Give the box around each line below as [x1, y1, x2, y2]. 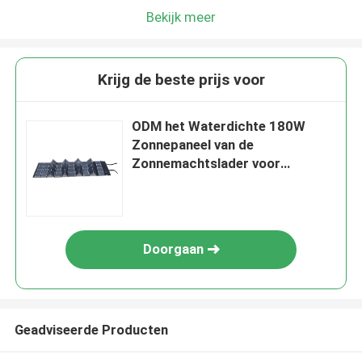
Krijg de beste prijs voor [97, 70, 265, 90]
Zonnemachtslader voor [132, 155, 281, 172]
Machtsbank [132, 174, 209, 191]
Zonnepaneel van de [132, 137, 255, 154]
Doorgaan [142, 241, 204, 258]
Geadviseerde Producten [14, 321, 168, 338]
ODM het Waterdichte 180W [132, 118, 306, 135]
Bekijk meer [146, 8, 216, 25]
